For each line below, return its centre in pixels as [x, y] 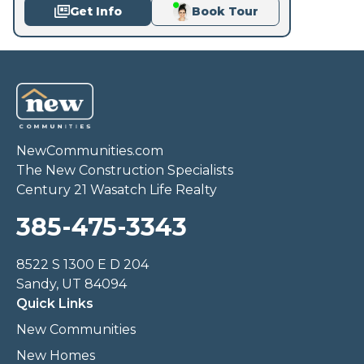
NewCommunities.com [90, 150]
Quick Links [55, 303]
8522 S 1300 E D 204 [82, 264]
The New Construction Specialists [125, 170]
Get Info [95, 11]
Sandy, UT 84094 [71, 284]
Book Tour [225, 11]
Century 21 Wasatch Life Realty [117, 189]
